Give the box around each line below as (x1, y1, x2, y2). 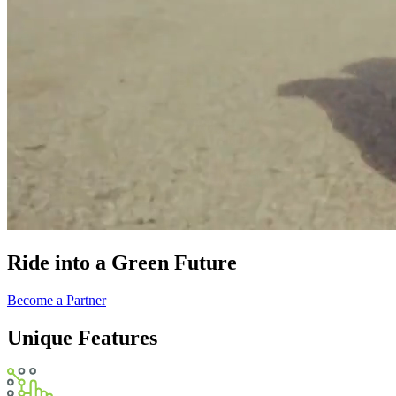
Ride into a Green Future (7, 250, 237, 274)
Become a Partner (7, 292, 106, 308)
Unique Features (7, 325, 157, 349)
